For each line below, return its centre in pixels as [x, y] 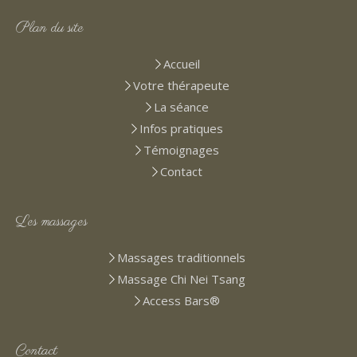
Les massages [52, 222]
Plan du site [50, 28]
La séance [181, 106]
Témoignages [181, 149]
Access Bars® [181, 300]
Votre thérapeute [181, 85]
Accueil [181, 63]
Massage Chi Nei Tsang [181, 279]
